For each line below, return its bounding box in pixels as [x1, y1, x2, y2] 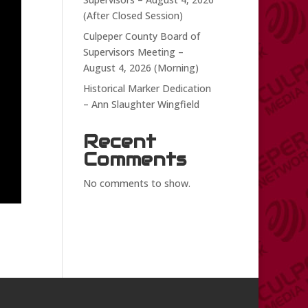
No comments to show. [82, 177, 190, 190]
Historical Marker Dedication [82, 82, 211, 95]
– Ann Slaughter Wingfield [82, 98, 199, 111]
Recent [82, 130, 156, 153]
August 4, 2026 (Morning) [82, 61, 199, 74]
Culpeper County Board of [82, 30, 200, 43]
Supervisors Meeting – [82, 45, 184, 58]
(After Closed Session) [82, 9, 183, 22]
